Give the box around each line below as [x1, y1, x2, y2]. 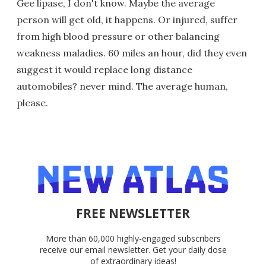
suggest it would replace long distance [17, 63, 192, 75]
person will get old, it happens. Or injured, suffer [17, 13, 237, 26]
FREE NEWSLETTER [76, 204, 190, 221]
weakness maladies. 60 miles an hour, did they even [17, 46, 247, 59]
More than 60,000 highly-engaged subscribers [45, 232, 221, 244]
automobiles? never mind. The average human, [17, 80, 228, 92]
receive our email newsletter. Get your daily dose [39, 243, 227, 255]
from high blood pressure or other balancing [17, 30, 220, 42]
